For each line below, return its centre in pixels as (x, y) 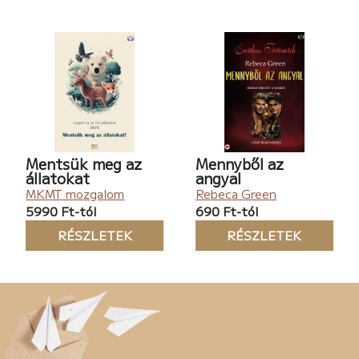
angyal (218, 177)
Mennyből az (240, 163)
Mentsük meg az (84, 163)
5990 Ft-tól (61, 211)
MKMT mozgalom (75, 193)
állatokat (58, 177)
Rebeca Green (236, 193)
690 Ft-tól (227, 211)
